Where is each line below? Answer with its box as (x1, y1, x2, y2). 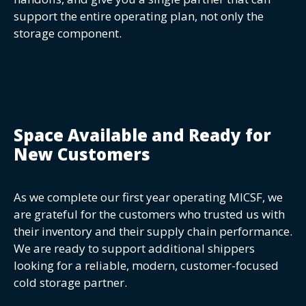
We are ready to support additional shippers (14, 240, 255, 256)
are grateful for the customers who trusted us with (14, 206, 285, 222)
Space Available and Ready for (14, 123, 271, 146)
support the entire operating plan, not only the (14, 8, 264, 25)
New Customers (14, 142, 150, 165)
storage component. (14, 25, 122, 42)
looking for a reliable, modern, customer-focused (14, 257, 279, 273)
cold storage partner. (14, 274, 127, 290)
